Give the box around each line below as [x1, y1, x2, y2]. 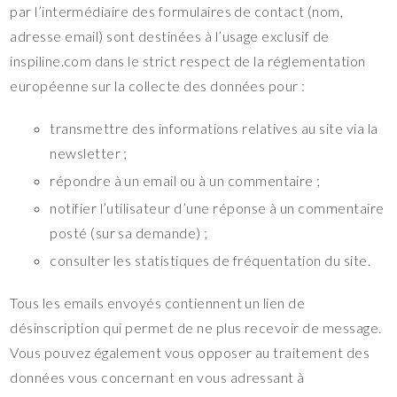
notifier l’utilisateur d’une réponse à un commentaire [50, 199, 385, 216]
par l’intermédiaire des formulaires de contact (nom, [10, 3, 344, 19]
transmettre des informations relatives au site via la [50, 120, 378, 136]
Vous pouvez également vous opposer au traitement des [10, 344, 370, 361]
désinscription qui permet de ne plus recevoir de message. [10, 319, 382, 336]
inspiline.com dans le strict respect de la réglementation [10, 52, 366, 69]
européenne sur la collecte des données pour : [10, 77, 306, 94]
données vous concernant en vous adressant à [10, 369, 305, 385]
